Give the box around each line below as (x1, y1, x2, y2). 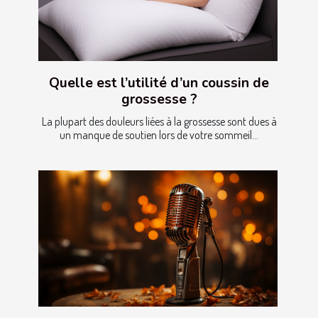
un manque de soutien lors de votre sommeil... (60, 128, 258, 143)
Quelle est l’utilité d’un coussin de (49, 74, 269, 93)
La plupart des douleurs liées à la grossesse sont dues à (41, 114, 277, 129)
